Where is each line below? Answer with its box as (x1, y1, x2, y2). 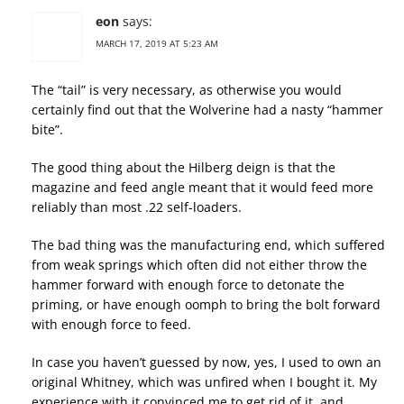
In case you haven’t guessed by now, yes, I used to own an (32, 353, 381, 372)
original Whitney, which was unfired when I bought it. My (32, 373, 377, 391)
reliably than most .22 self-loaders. (32, 198, 242, 216)
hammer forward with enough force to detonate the (32, 276, 344, 294)
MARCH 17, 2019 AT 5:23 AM (96, 37, 218, 50)
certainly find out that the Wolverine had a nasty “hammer (32, 101, 383, 119)
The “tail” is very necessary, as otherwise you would (32, 81, 342, 99)
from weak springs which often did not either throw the (32, 256, 367, 274)
